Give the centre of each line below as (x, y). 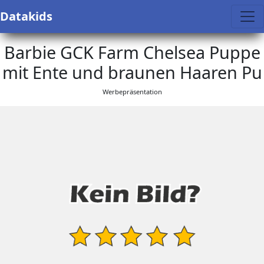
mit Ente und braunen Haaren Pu (132, 72)
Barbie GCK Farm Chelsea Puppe (132, 52)
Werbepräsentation (132, 92)
